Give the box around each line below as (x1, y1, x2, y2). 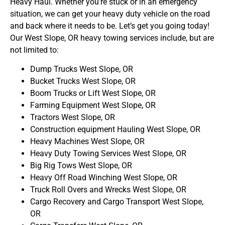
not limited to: (10, 45, 59, 55)
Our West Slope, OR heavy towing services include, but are (10, 33, 214, 43)
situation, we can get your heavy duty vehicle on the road (10, 9, 210, 19)
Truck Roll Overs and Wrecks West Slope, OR (30, 185, 186, 195)
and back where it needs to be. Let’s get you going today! (10, 21, 209, 31)
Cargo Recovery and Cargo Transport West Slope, (30, 197, 203, 207)
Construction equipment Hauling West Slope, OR (30, 125, 200, 135)
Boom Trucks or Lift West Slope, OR (30, 88, 156, 98)
